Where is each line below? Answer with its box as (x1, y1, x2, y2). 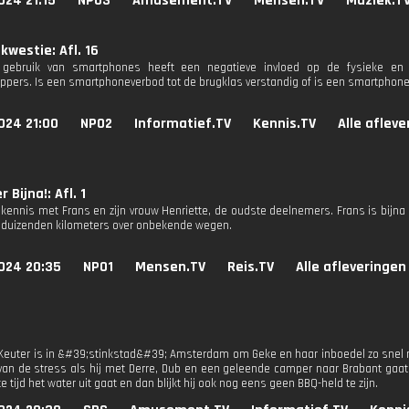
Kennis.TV (253, 114, 316, 133)
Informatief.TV (134, 114, 231, 133)
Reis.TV (227, 257, 274, 277)
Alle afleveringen (296, 257, 406, 277)
